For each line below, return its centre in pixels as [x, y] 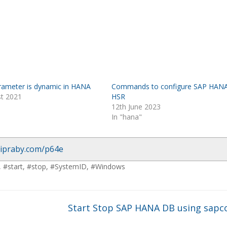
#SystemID [68, 166]
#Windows [108, 166]
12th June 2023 [136, 107]
